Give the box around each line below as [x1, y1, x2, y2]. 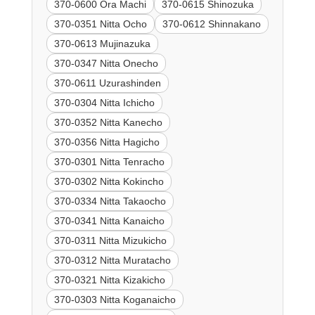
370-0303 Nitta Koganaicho [53, 294, 176, 306]
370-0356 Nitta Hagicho [53, 136, 160, 148]
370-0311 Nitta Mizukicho [53, 235, 167, 247]
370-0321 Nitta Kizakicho [53, 274, 165, 286]
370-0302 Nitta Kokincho [53, 176, 164, 188]
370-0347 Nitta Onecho [53, 58, 158, 70]
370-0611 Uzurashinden [53, 77, 161, 89]
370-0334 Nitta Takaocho [53, 195, 166, 207]
